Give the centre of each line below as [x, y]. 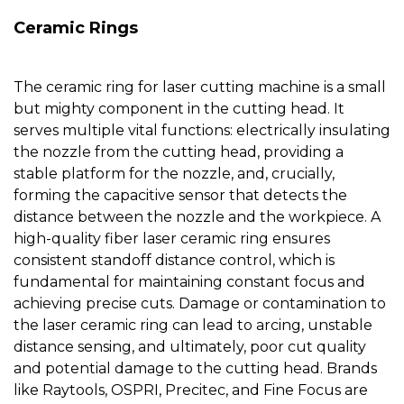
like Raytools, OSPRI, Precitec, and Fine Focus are [191, 390]
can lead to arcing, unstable [271, 326]
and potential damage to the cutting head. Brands [195, 369]
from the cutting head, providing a [217, 152]
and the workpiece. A [303, 217]
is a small [353, 87]
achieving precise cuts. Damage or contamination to [200, 304]
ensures [299, 239]
